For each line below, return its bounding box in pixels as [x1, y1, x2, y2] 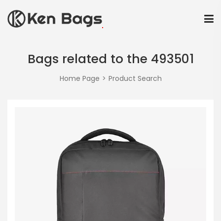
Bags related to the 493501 [27, 50, 194, 68]
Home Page [59, 74, 100, 84]
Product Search [108, 74, 162, 84]
